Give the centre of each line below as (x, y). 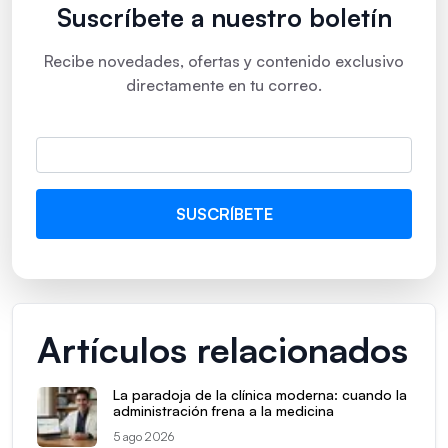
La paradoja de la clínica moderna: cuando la (260, 394)
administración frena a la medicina (223, 410)
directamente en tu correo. (224, 84)
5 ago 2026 (143, 436)
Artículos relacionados (222, 349)
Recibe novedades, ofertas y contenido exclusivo (224, 60)
